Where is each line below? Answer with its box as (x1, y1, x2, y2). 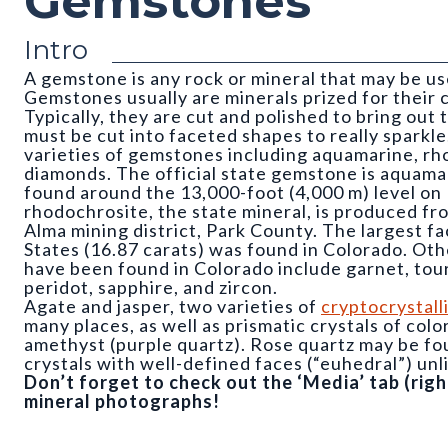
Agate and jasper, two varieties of (24, 295, 321, 318)
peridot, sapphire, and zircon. (24, 276, 278, 299)
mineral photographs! (24, 390, 220, 413)
